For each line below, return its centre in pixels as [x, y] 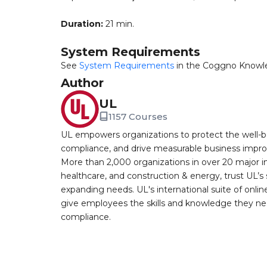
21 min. [119, 24]
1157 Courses [138, 116]
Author [82, 83]
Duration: [82, 24]
